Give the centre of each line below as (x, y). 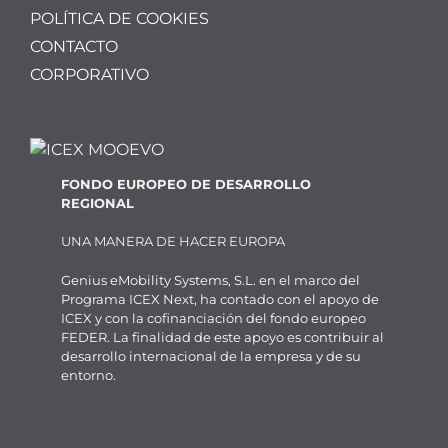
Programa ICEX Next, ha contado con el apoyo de (220, 298)
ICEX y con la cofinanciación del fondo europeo (214, 317)
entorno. (89, 374)
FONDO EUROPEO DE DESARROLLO (186, 183)
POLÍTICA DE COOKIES (119, 19)
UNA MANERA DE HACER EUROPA (173, 241)
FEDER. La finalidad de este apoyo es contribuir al (223, 336)
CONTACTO (74, 47)
